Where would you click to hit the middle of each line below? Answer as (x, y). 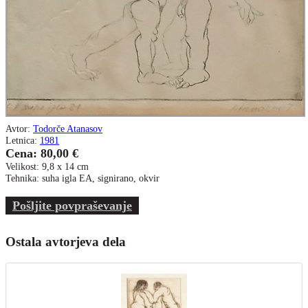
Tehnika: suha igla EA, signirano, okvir (82, 178)
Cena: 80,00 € (42, 153)
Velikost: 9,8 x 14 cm (47, 166)
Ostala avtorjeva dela (66, 241)
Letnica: (23, 140)
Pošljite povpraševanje (72, 205)
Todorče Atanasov (68, 128)
